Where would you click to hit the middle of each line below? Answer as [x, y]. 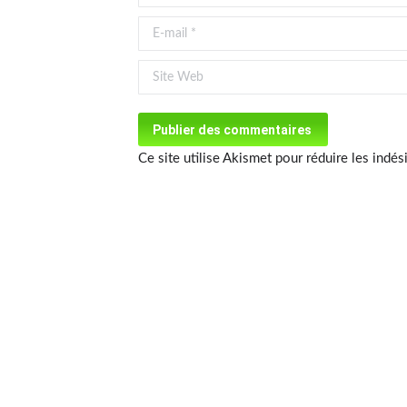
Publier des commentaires [232, 130]
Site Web [165, 72]
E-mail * [162, 29]
